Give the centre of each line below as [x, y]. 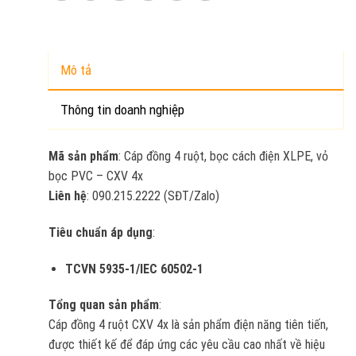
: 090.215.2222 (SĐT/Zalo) [153, 195]
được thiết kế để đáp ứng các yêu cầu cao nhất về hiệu [186, 345]
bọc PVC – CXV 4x [95, 176]
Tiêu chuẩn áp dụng [100, 232]
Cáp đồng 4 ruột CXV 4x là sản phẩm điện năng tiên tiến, [188, 325]
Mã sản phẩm [83, 156]
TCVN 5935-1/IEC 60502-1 [134, 269]
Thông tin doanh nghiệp [122, 109]
